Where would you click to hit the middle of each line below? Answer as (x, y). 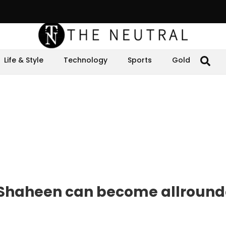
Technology (86, 60)
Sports (140, 60)
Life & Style (24, 60)
